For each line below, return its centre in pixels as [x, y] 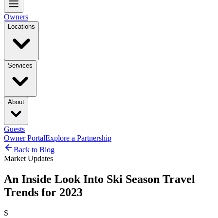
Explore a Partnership [78, 138]
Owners [16, 17]
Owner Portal [25, 138]
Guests [14, 129]
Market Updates [28, 158]
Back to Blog [34, 150]
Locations [21, 27]
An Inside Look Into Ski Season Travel [100, 179]
